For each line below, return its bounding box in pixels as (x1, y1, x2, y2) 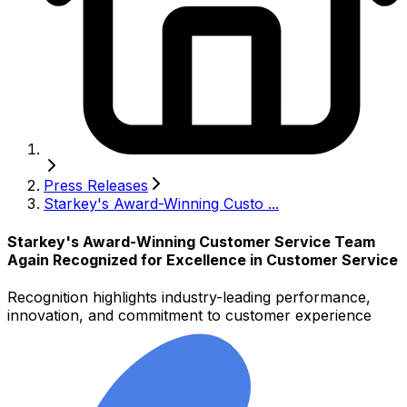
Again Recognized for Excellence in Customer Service (7, 250, 398, 269)
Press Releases (44, 176, 148, 195)
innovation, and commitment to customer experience (7, 305, 372, 324)
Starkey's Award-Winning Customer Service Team (7, 232, 375, 251)
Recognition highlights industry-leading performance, (7, 287, 371, 306)
